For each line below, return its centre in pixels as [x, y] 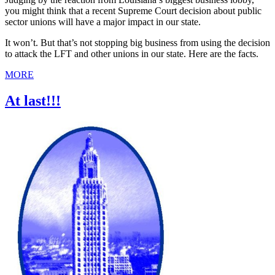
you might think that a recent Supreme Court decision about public [133, 10]
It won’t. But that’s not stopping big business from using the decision [137, 42]
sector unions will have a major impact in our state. [103, 21]
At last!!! [33, 100]
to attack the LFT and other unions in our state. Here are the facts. [132, 53]
